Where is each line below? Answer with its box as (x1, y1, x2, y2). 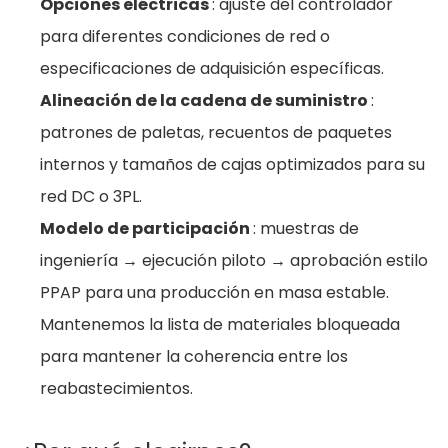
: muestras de (253, 217, 359, 240)
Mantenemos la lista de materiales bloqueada (40, 313, 400, 336)
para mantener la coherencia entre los (40, 345, 348, 368)
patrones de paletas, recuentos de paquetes (40, 121, 392, 144)
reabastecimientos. (40, 377, 193, 400)
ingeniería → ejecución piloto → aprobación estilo (40, 249, 428, 272)
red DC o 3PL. (40, 185, 142, 208)
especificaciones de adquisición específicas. (40, 57, 384, 80)
